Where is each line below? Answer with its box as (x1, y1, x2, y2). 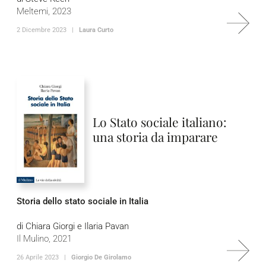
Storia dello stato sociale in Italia (17, 196, 148, 207)
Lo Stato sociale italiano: (93, 113, 227, 130)
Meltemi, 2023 (17, 6, 71, 17)
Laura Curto (79, 26, 113, 34)
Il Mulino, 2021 (17, 233, 72, 244)
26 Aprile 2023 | (17, 254, 71, 261)
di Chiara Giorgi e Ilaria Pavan (17, 221, 129, 232)
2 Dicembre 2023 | (17, 26, 79, 34)
